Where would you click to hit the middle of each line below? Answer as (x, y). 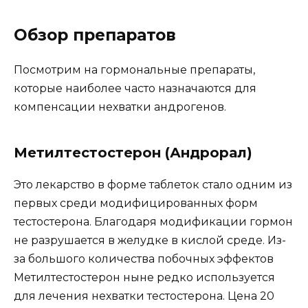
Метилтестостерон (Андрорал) (133, 153)
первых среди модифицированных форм (136, 203)
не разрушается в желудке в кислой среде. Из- (150, 240)
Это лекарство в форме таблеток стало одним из (153, 185)
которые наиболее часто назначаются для (135, 88)
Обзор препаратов (95, 35)
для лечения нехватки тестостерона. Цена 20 (144, 296)
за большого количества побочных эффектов (144, 259)
